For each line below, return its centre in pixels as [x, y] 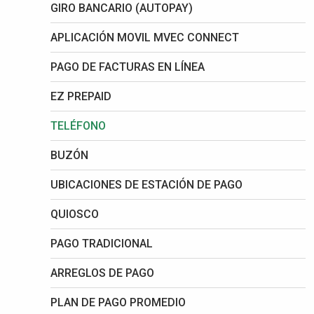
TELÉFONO [78, 126]
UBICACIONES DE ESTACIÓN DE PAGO [146, 185]
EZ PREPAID [81, 96]
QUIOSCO [75, 214]
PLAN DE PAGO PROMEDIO [118, 302]
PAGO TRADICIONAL [102, 244]
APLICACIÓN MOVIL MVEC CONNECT [145, 37]
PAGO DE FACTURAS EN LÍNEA [128, 67]
